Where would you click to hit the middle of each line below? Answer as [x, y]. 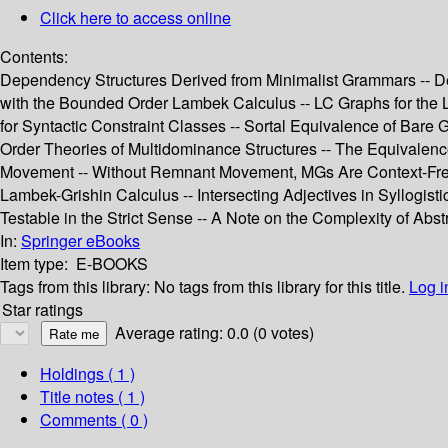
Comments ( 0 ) [94, 420]
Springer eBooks [80, 241]
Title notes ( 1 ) [92, 397]
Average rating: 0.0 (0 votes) [214, 333]
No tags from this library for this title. [279, 287]
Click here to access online [135, 18]
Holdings [72, 374]
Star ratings [42, 310]
